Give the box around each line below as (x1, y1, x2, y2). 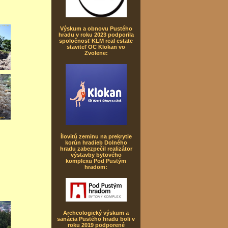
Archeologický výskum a (63, 210, 129, 216)
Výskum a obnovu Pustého (60, 25, 132, 32)
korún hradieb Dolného (65, 139, 127, 146)
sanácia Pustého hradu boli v (57, 216, 135, 222)
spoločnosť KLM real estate (59, 38, 133, 44)
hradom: (84, 164, 107, 170)
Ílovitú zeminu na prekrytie (60, 133, 132, 139)
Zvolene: (84, 50, 108, 56)
